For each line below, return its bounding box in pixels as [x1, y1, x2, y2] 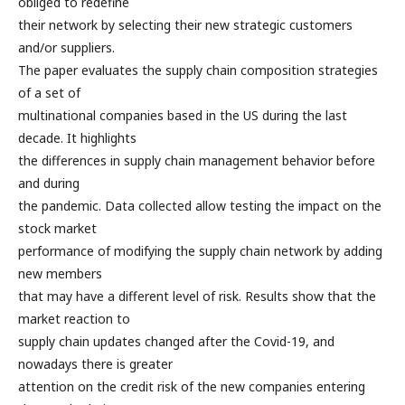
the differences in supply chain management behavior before [18, 152, 375, 169]
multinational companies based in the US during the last [18, 107, 347, 124]
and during [18, 174, 80, 192]
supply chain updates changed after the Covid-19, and [18, 333, 334, 350]
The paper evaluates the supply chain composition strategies [18, 61, 378, 79]
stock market [18, 220, 97, 237]
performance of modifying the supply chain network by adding [18, 242, 382, 259]
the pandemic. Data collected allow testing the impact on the [18, 197, 381, 214]
